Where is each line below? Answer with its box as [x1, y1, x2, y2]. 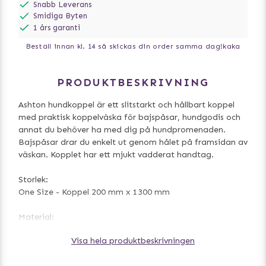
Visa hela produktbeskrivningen [71, 236, 195, 246]
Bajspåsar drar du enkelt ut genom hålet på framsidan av [18, 137, 248, 148]
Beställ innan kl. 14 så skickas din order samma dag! [26, 42, 223, 51]
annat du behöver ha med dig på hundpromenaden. [18, 125, 226, 135]
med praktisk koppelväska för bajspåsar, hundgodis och [18, 112, 240, 123]
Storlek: [18, 175, 48, 185]
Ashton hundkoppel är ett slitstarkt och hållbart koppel [18, 100, 235, 110]
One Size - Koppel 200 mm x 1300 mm [18, 187, 170, 198]
